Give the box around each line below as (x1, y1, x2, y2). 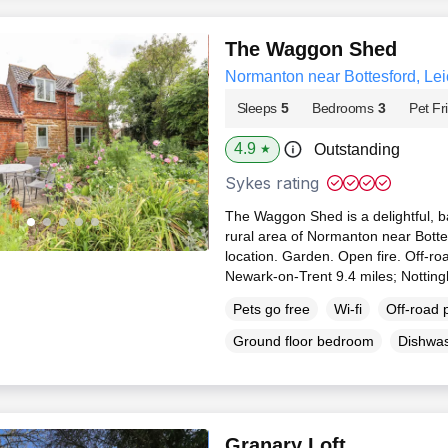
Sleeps (236, 100, 277, 117)
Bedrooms (312, 100, 374, 117)
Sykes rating (224, 173, 319, 194)
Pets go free (232, 300, 310, 317)
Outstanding (313, 141, 400, 159)
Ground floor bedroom (232, 332, 374, 349)
